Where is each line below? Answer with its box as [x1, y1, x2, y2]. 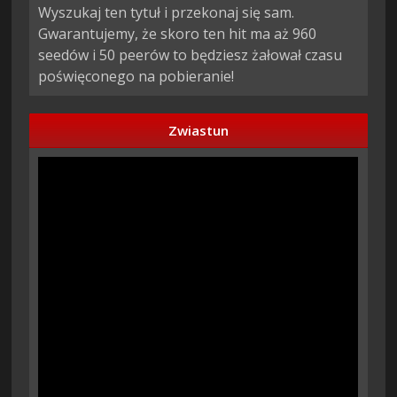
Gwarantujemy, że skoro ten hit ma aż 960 [38, 24, 317, 44]
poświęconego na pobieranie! [38, 66, 235, 87]
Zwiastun [168, 121, 229, 140]
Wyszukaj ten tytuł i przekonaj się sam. [38, 3, 295, 23]
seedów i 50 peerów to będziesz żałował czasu [38, 45, 343, 66]
